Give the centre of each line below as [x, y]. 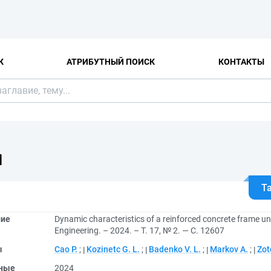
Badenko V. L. [175, 249]
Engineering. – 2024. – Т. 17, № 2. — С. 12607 [139, 230]
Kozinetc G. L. [113, 249]
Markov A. [229, 249]
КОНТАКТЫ [241, 61]
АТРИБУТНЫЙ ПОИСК [111, 61]
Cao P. [66, 249]
